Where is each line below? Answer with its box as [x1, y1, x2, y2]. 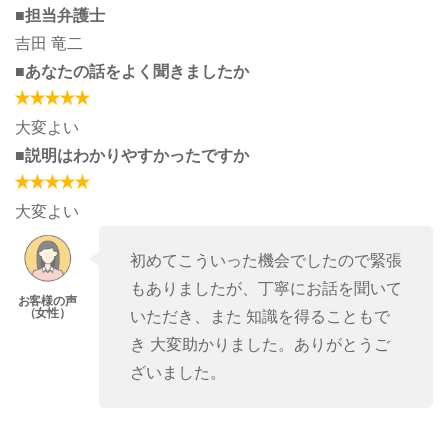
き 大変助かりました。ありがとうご [130, 336, 390, 354]
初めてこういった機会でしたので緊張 [130, 252, 402, 270]
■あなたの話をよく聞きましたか [15, 63, 249, 81]
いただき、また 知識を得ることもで [130, 308, 390, 326]
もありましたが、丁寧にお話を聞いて [130, 280, 402, 298]
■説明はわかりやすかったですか [15, 147, 249, 165]
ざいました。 [130, 364, 226, 382]
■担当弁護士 [15, 7, 105, 25]
